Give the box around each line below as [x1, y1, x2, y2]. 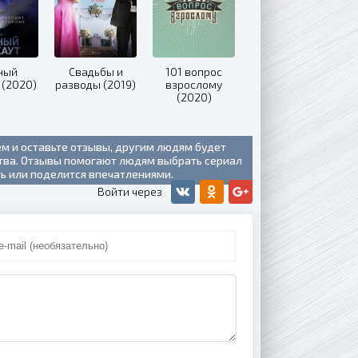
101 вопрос [165, 64, 222, 78]
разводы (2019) [55, 77, 136, 91]
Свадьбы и [68, 64, 123, 78]
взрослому [165, 77, 222, 91]
